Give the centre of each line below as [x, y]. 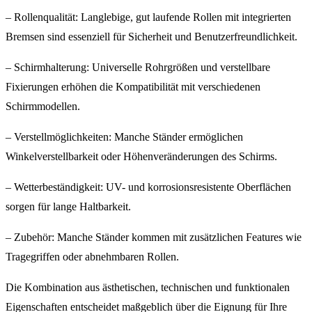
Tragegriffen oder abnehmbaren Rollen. [92, 257]
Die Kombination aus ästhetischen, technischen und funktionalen [148, 288]
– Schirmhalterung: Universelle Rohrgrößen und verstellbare [138, 68]
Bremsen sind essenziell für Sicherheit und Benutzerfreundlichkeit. [151, 37]
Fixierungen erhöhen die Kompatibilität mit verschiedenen [133, 87]
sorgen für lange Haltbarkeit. [68, 207]
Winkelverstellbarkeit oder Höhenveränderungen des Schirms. [141, 157]
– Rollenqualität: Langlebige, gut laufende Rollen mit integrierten [148, 17]
